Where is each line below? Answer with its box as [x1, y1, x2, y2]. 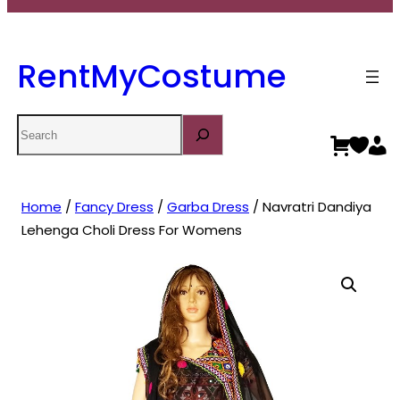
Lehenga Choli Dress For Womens [21, 221, 242, 240]
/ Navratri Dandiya [249, 197, 371, 217]
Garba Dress [167, 197, 249, 217]
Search [15, 115, 68, 135]
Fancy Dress [75, 197, 154, 217]
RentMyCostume [16, 53, 287, 99]
